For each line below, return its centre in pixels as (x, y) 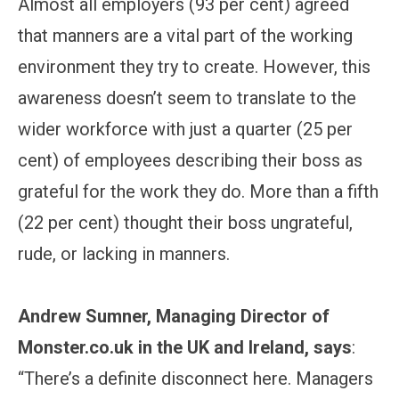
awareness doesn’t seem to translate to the (187, 98)
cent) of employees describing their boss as (190, 160)
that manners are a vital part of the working (185, 35)
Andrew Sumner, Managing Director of (174, 316)
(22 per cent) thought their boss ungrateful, (185, 222)
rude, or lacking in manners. (124, 253)
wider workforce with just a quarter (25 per (185, 129)
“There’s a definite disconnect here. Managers (195, 378)
